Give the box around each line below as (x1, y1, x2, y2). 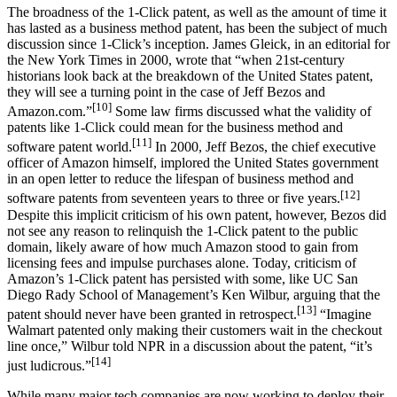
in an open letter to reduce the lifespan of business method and (7, 171, 354, 187)
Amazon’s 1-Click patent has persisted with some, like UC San (7, 270, 358, 286)
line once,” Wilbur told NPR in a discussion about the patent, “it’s (7, 339, 372, 354)
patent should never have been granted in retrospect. (7, 307, 297, 323)
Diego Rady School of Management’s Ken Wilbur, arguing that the (7, 286, 380, 302)
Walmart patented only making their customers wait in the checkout (7, 323, 382, 339)
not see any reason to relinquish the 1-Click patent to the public (7, 222, 358, 238)
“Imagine (316, 307, 371, 323)
